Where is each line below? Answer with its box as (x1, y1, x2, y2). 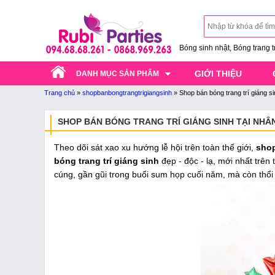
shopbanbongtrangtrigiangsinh (82, 89, 172, 96)
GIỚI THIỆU (195, 69, 242, 79)
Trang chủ (44, 89, 75, 96)
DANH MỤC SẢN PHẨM (76, 69, 159, 78)
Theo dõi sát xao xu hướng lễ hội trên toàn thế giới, (54, 142, 256, 152)
